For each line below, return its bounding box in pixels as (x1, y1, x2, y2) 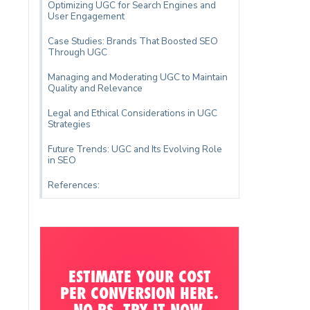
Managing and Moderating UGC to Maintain (48, 71, 228, 84)
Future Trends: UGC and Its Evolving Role (48, 143, 223, 156)
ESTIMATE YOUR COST (68, 267, 211, 286)
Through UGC (48, 46, 108, 59)
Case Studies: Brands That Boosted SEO (48, 35, 219, 48)
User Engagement (48, 10, 125, 23)
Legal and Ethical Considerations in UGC (48, 107, 218, 120)
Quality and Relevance (48, 82, 143, 95)
